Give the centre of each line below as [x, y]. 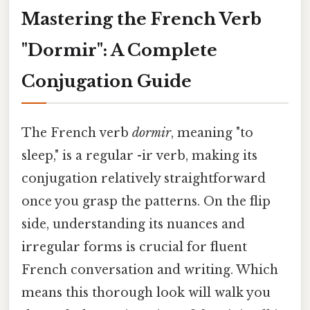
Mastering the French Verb [142, 19]
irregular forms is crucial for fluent [134, 247]
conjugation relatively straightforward [144, 178]
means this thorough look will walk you [146, 292]
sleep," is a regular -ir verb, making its [139, 155]
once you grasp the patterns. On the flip [146, 201]
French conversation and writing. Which [150, 270]
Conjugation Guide [107, 81]
